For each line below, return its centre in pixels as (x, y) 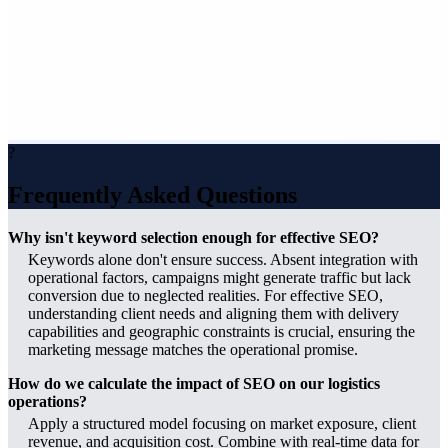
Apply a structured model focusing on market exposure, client (222, 424)
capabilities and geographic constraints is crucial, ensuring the (221, 332)
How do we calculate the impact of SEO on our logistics (194, 384)
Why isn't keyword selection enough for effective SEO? (193, 238)
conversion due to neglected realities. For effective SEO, (205, 296)
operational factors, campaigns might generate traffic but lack (219, 278)
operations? (47, 402)
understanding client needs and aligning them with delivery (213, 314)
